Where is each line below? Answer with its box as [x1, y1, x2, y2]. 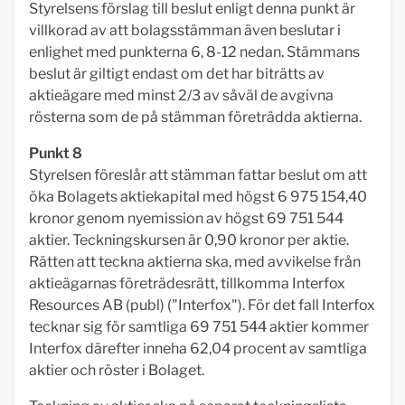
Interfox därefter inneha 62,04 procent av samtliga [29, 340, 367, 357]
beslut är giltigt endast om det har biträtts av [29, 65, 325, 82]
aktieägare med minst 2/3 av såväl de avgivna [29, 87, 334, 104]
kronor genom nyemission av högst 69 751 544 [29, 210, 344, 227]
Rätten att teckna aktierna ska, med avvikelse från [29, 253, 361, 270]
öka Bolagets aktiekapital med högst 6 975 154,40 [29, 188, 367, 205]
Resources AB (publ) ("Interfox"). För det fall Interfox [29, 297, 375, 314]
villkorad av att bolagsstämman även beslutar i [29, 22, 341, 39]
